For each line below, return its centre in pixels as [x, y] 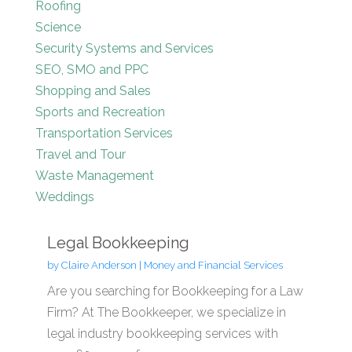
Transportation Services [104, 133]
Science [58, 27]
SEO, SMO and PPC [92, 69]
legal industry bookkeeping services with [162, 333]
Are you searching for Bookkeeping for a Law [175, 291]
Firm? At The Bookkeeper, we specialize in [166, 312]
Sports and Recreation [100, 112]
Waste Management [94, 175]
